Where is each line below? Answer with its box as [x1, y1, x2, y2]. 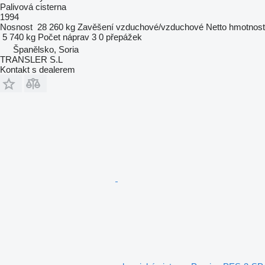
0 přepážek [99, 31, 142, 42]
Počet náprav [38, 31, 89, 42]
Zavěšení [77, 21, 114, 32]
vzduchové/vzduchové [116, 21, 203, 32]
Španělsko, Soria [13, 44, 79, 54]
